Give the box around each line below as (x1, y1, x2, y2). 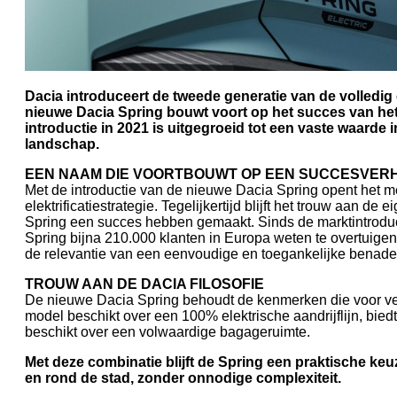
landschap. (25, 136, 99, 152)
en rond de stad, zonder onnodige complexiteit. (25, 370, 341, 385)
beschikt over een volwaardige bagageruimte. (25, 323, 310, 339)
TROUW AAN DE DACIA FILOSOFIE (25, 276, 264, 292)
